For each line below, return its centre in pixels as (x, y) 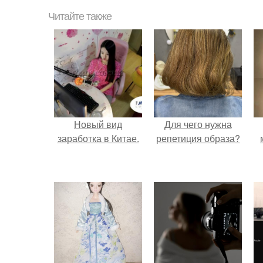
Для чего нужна (198, 124)
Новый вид (98, 124)
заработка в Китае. (98, 138)
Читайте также (80, 16)
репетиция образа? (198, 138)
